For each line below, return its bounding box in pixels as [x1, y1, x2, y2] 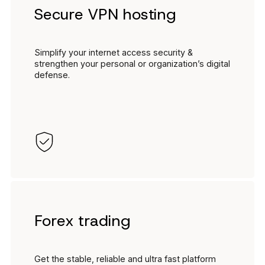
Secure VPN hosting [34, 4, 177, 25]
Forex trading [34, 211, 131, 231]
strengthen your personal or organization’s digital [34, 59, 230, 69]
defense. [34, 70, 70, 80]
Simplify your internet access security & [34, 47, 193, 58]
